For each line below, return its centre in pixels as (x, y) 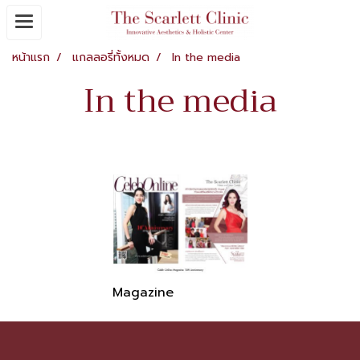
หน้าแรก (31, 57)
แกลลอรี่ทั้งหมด (111, 57)
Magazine (143, 293)
